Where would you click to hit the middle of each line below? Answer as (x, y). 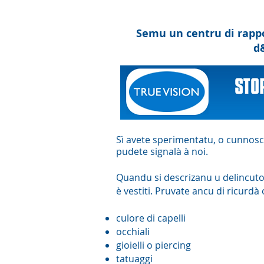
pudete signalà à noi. (163, 151)
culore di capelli (151, 218)
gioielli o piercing (154, 245)
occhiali (133, 232)
